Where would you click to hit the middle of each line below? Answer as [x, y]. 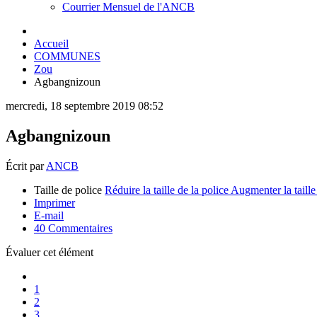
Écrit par [26, 166]
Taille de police [68, 190]
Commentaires [79, 228]
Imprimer [54, 202]
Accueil [51, 43]
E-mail [49, 215]
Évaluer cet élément [50, 252]
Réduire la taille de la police [167, 190]
